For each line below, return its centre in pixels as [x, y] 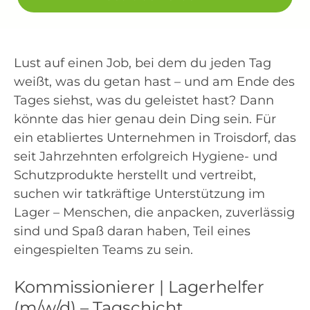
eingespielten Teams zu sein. [103, 250]
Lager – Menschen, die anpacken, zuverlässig [154, 212]
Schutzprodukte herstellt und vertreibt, [135, 175]
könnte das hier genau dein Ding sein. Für [145, 119]
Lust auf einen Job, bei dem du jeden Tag [143, 63]
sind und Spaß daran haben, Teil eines [132, 231]
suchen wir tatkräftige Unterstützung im [139, 194]
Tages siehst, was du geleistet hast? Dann [144, 100]
